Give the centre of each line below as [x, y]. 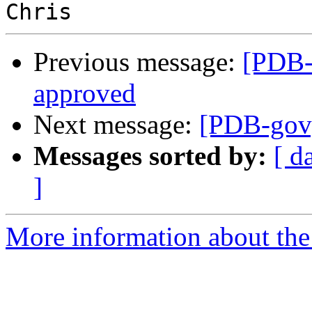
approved [85, 93]
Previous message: [138, 62]
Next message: [116, 125]
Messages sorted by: [150, 156]
